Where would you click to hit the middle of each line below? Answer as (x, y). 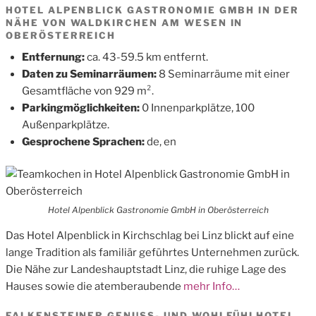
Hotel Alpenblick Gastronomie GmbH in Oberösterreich (158, 210)
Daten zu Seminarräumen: (90, 74)
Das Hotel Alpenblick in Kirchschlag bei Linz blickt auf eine (150, 236)
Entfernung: (54, 57)
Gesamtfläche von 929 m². (87, 91)
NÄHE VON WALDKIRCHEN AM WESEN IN (124, 23)
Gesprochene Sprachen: (84, 141)
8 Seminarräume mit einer (224, 74)
